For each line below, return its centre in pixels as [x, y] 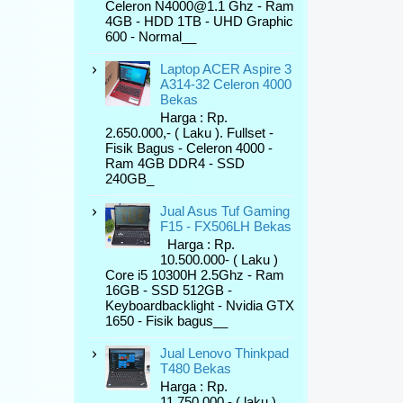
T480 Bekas [196, 368]
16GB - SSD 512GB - [169, 290]
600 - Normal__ [151, 36]
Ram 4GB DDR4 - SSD [175, 163]
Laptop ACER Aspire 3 [226, 69]
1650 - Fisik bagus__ [166, 321]
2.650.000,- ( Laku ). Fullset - [189, 133]
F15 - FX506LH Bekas [226, 226]
